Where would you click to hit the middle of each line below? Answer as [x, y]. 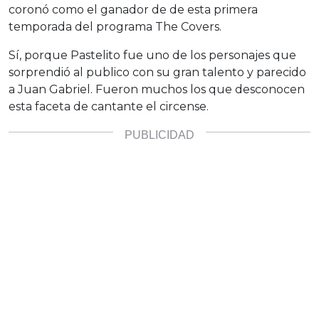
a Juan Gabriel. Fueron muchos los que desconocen [157, 90]
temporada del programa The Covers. [115, 27]
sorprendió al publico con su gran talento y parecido [157, 73]
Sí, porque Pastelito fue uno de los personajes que [152, 56]
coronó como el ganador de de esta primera [133, 10]
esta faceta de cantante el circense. [109, 107]
